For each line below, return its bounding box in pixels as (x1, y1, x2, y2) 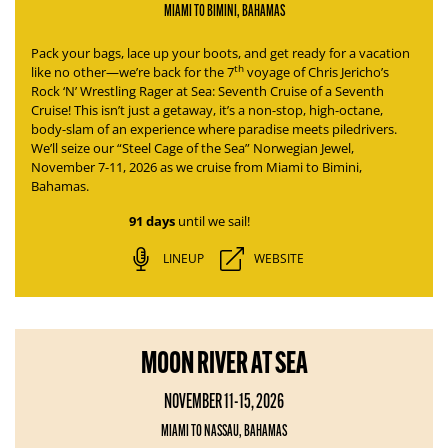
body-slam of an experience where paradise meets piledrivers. (31, 120, 397, 138)
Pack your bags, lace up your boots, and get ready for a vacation (31, 44, 410, 62)
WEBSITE (253, 250, 304, 267)
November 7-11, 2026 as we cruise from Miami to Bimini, (31, 158, 362, 176)
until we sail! (174, 212, 250, 230)
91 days (128, 211, 175, 231)
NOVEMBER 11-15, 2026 (164, 389, 284, 413)
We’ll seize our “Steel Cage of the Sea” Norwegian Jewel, (31, 139, 354, 157)
